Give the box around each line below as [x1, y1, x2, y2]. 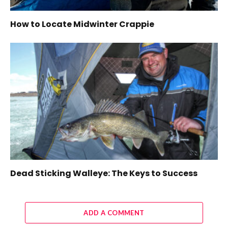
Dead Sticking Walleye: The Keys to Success [10, 167, 197, 179]
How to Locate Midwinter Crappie [10, 18, 154, 31]
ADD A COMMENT [83, 208, 145, 217]
